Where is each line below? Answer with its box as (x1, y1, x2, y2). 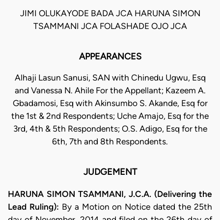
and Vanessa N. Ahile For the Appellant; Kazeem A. (14, 85, 206, 96)
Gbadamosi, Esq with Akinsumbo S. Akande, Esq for (12, 98, 208, 109)
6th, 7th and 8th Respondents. (52, 137, 168, 147)
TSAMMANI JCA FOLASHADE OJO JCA (33, 21, 187, 31)
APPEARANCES (79, 51, 141, 62)
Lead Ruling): (8, 201, 59, 212)
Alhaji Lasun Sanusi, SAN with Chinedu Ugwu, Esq (14, 73, 206, 83)
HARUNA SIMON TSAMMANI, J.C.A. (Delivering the (8, 189, 212, 199)
